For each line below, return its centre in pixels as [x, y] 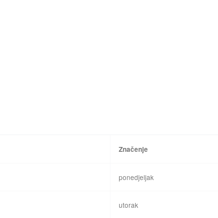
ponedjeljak [136, 177]
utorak [129, 205]
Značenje [134, 149]
